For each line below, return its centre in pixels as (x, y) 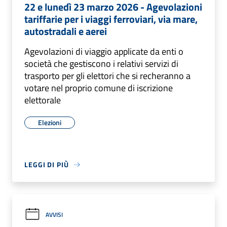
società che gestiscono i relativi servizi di (101, 64)
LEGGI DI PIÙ (47, 164)
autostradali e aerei (66, 31)
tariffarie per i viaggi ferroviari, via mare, (111, 19)
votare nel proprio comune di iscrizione (99, 88)
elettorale (43, 100)
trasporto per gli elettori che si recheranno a (107, 76)
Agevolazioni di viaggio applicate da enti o (104, 51)
